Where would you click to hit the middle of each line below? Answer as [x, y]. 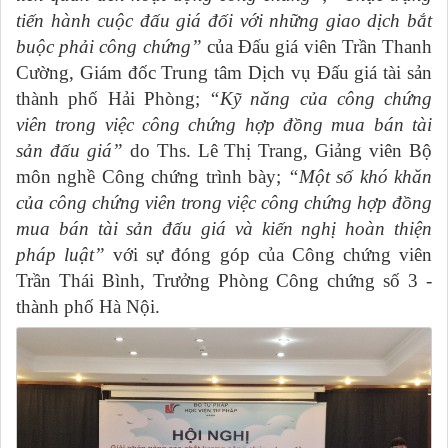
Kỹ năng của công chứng [326, 98]
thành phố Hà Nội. [88, 306]
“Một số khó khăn [360, 176]
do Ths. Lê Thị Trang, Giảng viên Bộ [281, 150]
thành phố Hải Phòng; [112, 98]
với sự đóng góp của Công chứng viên [269, 254]
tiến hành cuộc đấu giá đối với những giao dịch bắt [224, 20]
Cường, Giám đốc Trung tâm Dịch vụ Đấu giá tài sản [224, 72]
